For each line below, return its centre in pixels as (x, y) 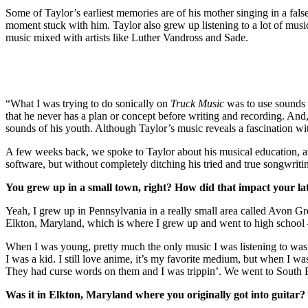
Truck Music (197, 104)
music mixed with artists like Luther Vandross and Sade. (128, 38)
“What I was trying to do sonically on (88, 104)
